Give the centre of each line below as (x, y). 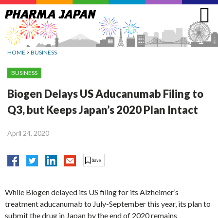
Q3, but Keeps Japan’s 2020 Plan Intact (103, 109)
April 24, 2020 (28, 133)
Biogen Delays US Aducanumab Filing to (105, 93)
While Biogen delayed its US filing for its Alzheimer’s (92, 192)
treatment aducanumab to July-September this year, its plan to (108, 204)
